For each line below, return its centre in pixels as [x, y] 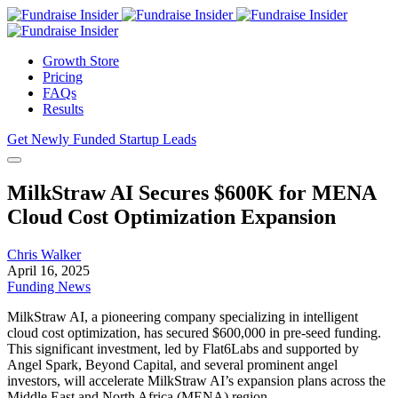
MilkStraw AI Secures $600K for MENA [191, 192]
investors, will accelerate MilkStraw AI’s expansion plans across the [196, 380]
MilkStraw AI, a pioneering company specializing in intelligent [183, 316]
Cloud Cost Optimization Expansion [171, 216]
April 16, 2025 [48, 270]
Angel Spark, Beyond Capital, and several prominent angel [172, 364]
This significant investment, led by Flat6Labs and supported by [183, 348]
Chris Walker [44, 254]
